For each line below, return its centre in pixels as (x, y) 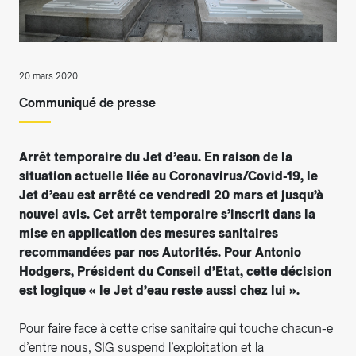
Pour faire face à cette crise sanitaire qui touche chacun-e (176, 329)
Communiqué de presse (87, 103)
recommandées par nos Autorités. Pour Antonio (160, 253)
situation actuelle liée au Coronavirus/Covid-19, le (168, 176)
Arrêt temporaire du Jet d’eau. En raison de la (156, 157)
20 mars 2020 (48, 77)
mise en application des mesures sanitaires (149, 234)
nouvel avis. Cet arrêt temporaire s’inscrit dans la (167, 215)
